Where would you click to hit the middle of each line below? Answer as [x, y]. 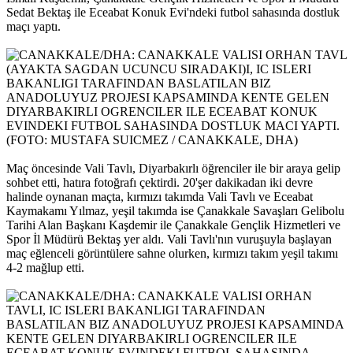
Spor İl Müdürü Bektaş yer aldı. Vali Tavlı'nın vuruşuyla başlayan [169, 240]
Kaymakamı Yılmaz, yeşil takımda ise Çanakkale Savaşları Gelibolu [175, 211]
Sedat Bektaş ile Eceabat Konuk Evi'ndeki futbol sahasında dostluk [173, 13]
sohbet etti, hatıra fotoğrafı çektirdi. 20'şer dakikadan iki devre [160, 183]
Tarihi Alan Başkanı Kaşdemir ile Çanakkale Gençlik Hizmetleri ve [173, 225]
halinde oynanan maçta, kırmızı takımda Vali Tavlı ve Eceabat [160, 197]
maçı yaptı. [33, 27]
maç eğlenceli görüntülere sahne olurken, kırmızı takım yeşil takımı [172, 254]
